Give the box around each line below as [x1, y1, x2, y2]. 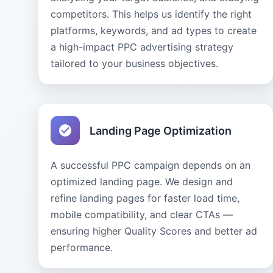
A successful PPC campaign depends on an [51, 159, 250, 171]
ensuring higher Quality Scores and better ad [51, 225, 257, 237]
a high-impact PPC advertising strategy [51, 41, 233, 53]
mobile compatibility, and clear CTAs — [51, 208, 233, 221]
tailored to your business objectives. [51, 57, 218, 69]
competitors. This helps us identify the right [51, 8, 252, 20]
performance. [51, 241, 113, 253]
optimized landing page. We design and [51, 175, 233, 188]
